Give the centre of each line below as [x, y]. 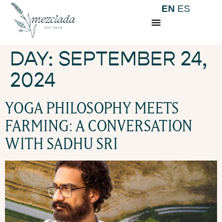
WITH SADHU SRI [61, 143]
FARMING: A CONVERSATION [99, 126]
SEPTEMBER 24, [133, 59]
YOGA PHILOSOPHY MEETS [92, 108]
